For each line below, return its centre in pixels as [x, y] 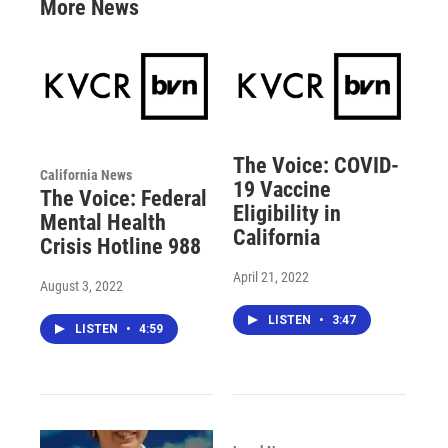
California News [86, 174]
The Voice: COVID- [315, 165]
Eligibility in [286, 213]
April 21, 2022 [270, 276]
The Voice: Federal [123, 198]
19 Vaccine [281, 189]
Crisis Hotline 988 [120, 246]
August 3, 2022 [81, 285]
